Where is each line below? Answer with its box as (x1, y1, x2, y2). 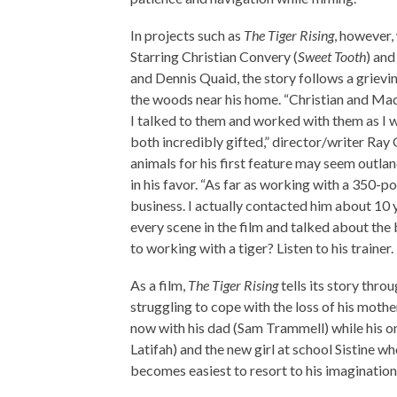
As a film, (130, 276, 188, 293)
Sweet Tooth (298, 47, 366, 65)
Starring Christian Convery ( (130, 47, 298, 65)
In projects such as (130, 26, 244, 43)
